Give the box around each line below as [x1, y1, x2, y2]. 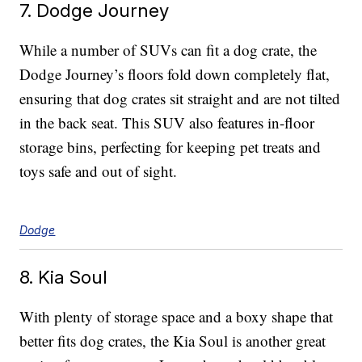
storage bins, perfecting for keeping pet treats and [19, 137, 322, 158]
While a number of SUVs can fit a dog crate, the [19, 40, 318, 61]
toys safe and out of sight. [19, 161, 178, 182]
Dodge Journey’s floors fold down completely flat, [19, 64, 330, 85]
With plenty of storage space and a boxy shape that [19, 306, 334, 327]
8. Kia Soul [19, 266, 108, 288]
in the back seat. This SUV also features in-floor [19, 112, 315, 133]
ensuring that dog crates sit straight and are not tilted [19, 88, 341, 109]
